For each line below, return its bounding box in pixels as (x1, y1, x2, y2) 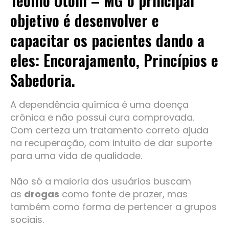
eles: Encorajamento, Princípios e (10, 49, 218, 72)
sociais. (10, 213, 44, 226)
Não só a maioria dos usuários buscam (10, 175, 191, 188)
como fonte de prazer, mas (59, 188, 188, 201)
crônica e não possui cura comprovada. (10, 111, 194, 124)
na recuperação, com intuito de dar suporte (10, 136, 212, 150)
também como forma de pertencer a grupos (10, 200, 217, 214)
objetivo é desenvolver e (10, 9, 159, 32)
